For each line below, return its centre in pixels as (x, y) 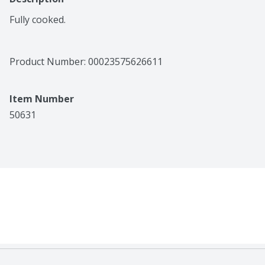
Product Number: (49, 62)
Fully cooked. (38, 20)
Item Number (42, 99)
